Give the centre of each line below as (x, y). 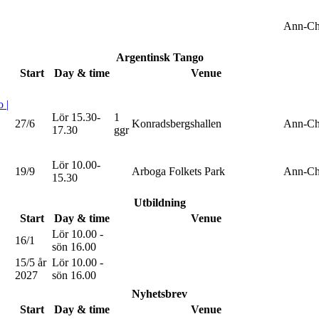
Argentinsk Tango (159, 57)
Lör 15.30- (76, 117)
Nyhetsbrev (159, 293)
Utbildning (159, 202)
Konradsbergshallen (177, 123)
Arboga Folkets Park (178, 171)
